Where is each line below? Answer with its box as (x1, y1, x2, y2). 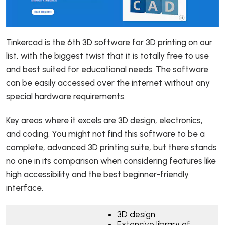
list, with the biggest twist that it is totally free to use (6, 50, 209, 61)
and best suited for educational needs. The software (6, 64, 208, 74)
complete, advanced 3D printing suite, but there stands (6, 142, 217, 152)
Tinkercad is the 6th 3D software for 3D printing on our (6, 37, 212, 47)
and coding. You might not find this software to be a (6, 128, 205, 139)
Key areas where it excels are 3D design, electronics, (6, 115, 203, 125)
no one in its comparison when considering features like (6, 155, 216, 166)
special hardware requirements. (6, 91, 128, 101)
